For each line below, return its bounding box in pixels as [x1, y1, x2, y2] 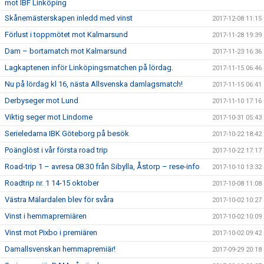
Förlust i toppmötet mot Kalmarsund [5, 30, 128, 39]
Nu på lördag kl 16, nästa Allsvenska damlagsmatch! [5, 80, 183, 89]
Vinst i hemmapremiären [5, 212, 87, 221]
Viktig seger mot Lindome [5, 113, 93, 122]
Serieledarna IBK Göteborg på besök [5, 129, 129, 138]
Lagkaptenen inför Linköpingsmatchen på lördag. [5, 63, 173, 72]
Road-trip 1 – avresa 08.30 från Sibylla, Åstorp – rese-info [5, 162, 200, 171]
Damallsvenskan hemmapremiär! [5, 245, 115, 254]
